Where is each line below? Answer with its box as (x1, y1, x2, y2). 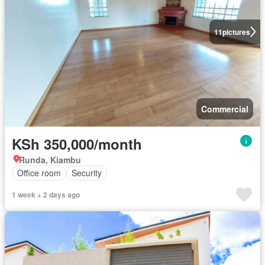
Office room (17, 167, 61, 179)
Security (72, 167, 102, 179)
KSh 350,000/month (12, 133, 142, 154)
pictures (222, 26, 250, 37)
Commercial (201, 102, 248, 115)
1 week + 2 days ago (12, 189, 80, 200)
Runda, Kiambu (19, 153, 81, 166)
